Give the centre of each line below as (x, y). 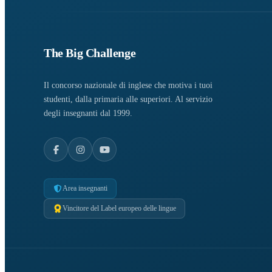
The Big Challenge (90, 53)
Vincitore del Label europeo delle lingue (119, 209)
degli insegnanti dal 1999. (88, 114)
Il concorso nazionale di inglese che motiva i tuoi (128, 86)
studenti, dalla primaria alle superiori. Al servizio (128, 100)
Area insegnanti (85, 189)
